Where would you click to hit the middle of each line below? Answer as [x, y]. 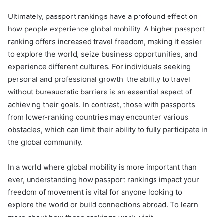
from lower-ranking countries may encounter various [98, 117]
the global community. [45, 142]
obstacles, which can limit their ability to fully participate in [108, 130]
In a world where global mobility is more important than [102, 167]
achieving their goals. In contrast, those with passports [101, 105]
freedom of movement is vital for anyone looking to [95, 192]
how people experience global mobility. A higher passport [107, 29]
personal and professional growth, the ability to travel [99, 79]
